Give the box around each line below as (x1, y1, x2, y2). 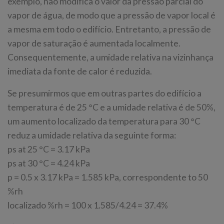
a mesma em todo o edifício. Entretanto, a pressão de (7, 24, 211, 35)
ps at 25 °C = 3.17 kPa (7, 144, 90, 155)
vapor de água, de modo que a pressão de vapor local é (7, 10, 215, 21)
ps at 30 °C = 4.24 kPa (7, 158, 90, 169)
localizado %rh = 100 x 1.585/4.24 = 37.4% (7, 200, 168, 211)
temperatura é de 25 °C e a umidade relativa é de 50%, (7, 102, 215, 113)
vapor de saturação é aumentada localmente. (7, 38, 180, 49)
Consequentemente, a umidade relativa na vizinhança (7, 52, 213, 63)
